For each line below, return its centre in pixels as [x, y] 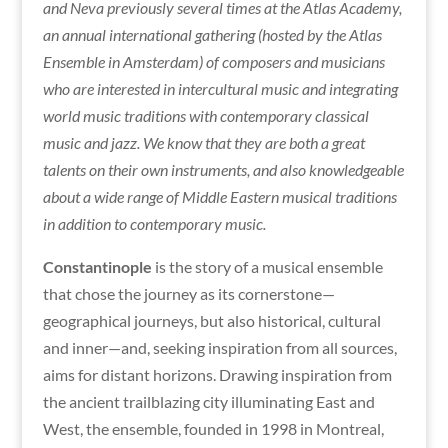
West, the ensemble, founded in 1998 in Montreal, [213, 428]
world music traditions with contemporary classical [205, 115]
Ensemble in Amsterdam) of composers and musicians [213, 61]
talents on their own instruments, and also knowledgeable [223, 169]
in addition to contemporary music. [154, 223]
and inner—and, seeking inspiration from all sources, [219, 347]
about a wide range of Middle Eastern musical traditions [219, 196]
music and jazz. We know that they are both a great [203, 142]
